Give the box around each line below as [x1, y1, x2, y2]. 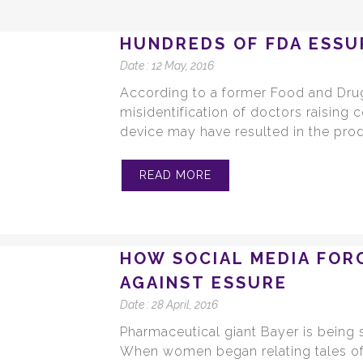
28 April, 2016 [152, 298, 219, 312]
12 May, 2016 [152, 59, 215, 73]
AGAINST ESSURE [120, 273, 288, 293]
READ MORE [139, 169, 212, 182]
